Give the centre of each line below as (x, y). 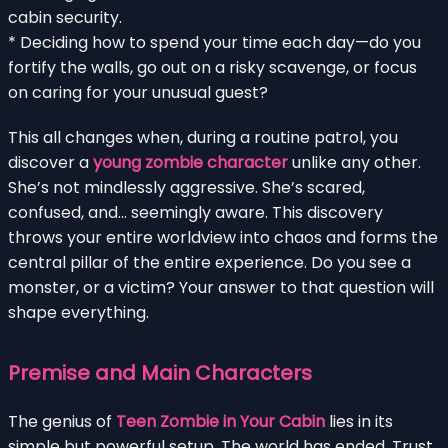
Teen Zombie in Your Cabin (220, 421)
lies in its (359, 421)
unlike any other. (354, 162)
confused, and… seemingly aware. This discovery (195, 212)
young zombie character (190, 162)
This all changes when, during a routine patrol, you (203, 137)
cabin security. (65, 17)
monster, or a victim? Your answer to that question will (221, 287)
